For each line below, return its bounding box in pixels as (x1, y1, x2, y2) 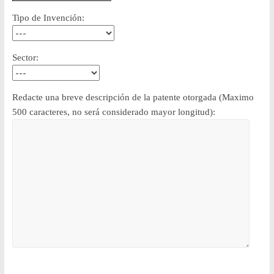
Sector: (12, 53, 39, 63)
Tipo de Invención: (12, 13, 84, 23)
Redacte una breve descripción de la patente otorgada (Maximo (12, 92, 254, 103)
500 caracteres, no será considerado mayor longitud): (12, 107, 215, 117)
